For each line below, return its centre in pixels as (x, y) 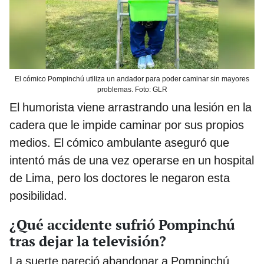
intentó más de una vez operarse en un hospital (132, 161)
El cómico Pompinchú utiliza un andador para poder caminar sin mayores (132, 79)
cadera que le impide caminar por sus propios (127, 125)
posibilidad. (38, 196)
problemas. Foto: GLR (132, 90)
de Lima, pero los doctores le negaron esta (120, 178)
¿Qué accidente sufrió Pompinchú (122, 225)
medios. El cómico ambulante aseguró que (119, 143)
